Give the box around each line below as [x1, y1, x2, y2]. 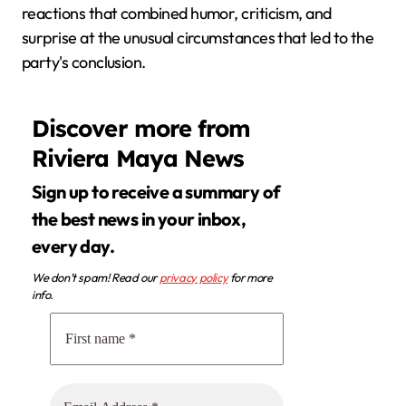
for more [227, 270, 273, 285]
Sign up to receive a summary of [32, 180, 43, 204]
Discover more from [32, 112, 251, 142]
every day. [32, 235, 115, 258]
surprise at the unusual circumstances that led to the [22, 26, 374, 48]
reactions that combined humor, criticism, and [22, 2, 332, 24]
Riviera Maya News [32, 142, 245, 172]
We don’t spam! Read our [32, 270, 159, 285]
